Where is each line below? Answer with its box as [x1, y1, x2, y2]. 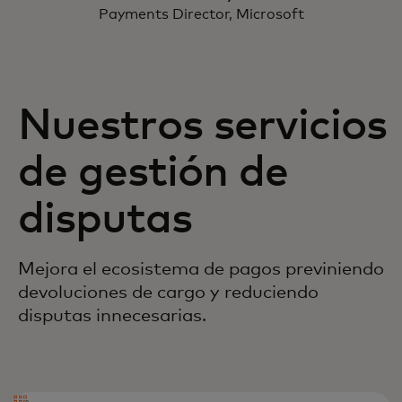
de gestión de [18, 151, 289, 195]
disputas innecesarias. [18, 306, 206, 325]
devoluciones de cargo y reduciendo [18, 283, 319, 301]
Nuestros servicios [18, 104, 387, 148]
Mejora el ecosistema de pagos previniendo [18, 259, 384, 278]
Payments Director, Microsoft [98, 6, 304, 22]
